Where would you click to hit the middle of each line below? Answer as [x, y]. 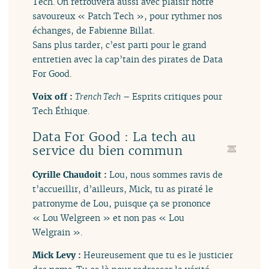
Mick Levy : [58, 255]
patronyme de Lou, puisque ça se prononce [122, 203]
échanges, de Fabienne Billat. [94, 30]
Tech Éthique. [61, 111]
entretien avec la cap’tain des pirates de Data [128, 59]
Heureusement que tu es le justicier [159, 255]
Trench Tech [98, 97]
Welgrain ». [58, 232]
